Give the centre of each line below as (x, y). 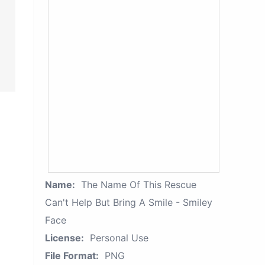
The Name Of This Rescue (139, 185)
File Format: (72, 256)
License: (64, 238)
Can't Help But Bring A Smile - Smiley (129, 202)
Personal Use (119, 238)
